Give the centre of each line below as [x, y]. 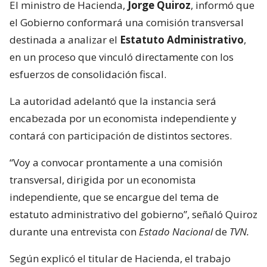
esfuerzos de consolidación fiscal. [88, 74]
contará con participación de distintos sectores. [121, 135]
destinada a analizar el [65, 39]
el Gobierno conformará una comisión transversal [127, 22]
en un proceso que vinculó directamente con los [122, 57]
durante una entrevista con [74, 231]
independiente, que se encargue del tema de [114, 197]
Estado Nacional [176, 231]
